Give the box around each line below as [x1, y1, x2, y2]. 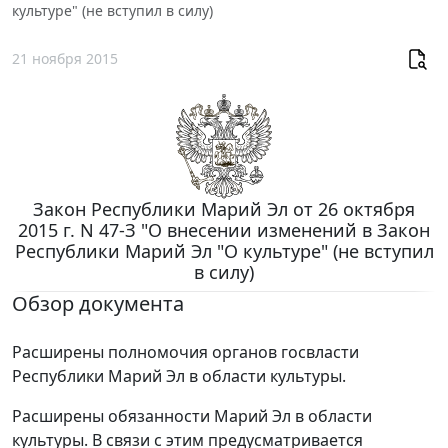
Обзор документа [12, 290, 184, 318]
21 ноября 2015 [12, 48, 118, 68]
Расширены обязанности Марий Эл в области [12, 405, 372, 428]
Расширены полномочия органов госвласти [12, 341, 359, 364]
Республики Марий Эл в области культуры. [12, 365, 346, 388]
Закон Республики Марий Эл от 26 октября [33, 197, 415, 222]
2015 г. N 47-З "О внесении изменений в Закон [18, 218, 430, 243]
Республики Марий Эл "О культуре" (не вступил [14, 239, 434, 264]
